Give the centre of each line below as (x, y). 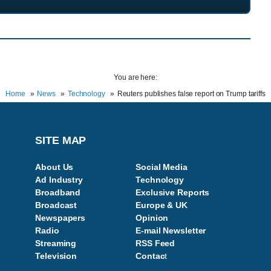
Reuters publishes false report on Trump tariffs (191, 94)
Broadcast (56, 205)
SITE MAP (61, 141)
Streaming (56, 243)
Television (56, 256)
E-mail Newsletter (171, 231)
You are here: (135, 78)
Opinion (152, 218)
